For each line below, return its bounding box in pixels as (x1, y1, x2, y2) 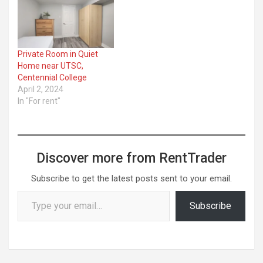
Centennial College (18, 73, 87, 83)
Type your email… (17, 185, 43, 196)
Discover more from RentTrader (36, 150, 227, 167)
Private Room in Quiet (18, 49, 98, 59)
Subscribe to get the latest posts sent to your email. (31, 173, 232, 184)
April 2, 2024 (18, 85, 63, 95)
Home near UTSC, (18, 61, 83, 71)
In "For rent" (18, 96, 60, 106)
